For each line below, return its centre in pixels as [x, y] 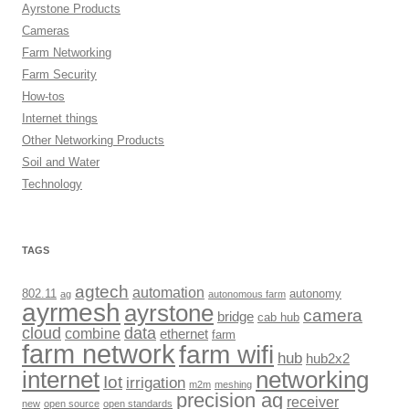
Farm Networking [67, 52]
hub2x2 [328, 359]
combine [93, 333]
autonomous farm [247, 294]
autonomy [315, 294]
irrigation [156, 383]
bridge [236, 317]
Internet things [60, 118]
